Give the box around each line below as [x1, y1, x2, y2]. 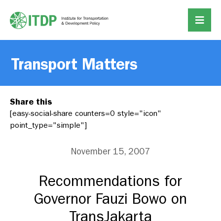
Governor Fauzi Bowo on [34, 190, 187, 208]
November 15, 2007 [71, 147, 150, 157]
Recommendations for [39, 173, 182, 190]
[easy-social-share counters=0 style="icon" [10, 109, 161, 118]
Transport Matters [11, 55, 138, 74]
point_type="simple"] [10, 120, 87, 130]
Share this [10, 96, 52, 107]
